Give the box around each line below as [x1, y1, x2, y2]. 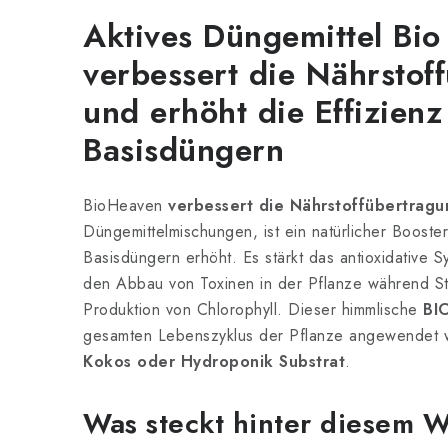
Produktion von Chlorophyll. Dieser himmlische [83, 298, 423, 321]
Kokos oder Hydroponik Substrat [83, 350, 345, 373]
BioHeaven [83, 194, 168, 217]
